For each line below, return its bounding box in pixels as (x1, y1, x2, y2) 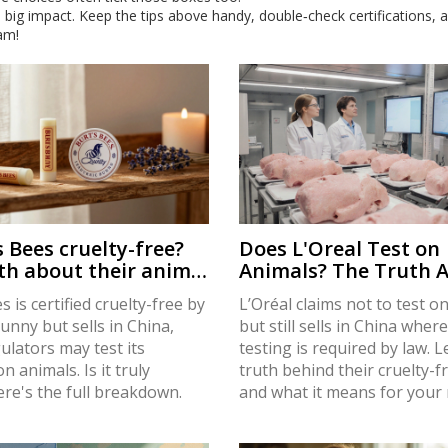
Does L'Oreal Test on (238, 235, 440, 263)
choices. (238, 403, 297, 426)
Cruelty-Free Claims (238, 279, 431, 307)
